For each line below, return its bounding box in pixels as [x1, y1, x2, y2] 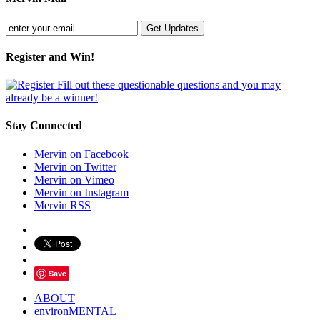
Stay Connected [6, 119, 82, 132]
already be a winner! [6, 91, 98, 104]
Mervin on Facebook [34, 147, 129, 160]
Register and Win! [6, 50, 94, 63]
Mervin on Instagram [34, 186, 129, 199]
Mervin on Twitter [34, 160, 116, 173]
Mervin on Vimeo [34, 173, 114, 186]
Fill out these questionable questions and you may [54, 79, 281, 91]
